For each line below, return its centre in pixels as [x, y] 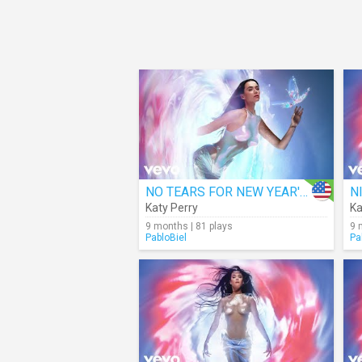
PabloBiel [166, 238]
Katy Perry [172, 208]
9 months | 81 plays [189, 226]
